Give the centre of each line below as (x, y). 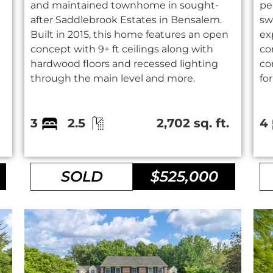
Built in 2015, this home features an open (130, 35)
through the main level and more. (113, 79)
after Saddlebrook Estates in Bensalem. (126, 20)
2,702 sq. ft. (193, 123)
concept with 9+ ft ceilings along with (122, 49)
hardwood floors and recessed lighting (125, 64)
